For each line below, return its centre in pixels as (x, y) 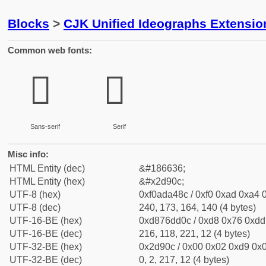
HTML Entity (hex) (47, 181)
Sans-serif (45, 126)
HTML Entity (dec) (47, 168)
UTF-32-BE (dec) (46, 260)
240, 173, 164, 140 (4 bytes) (197, 208)
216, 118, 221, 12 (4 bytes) (194, 234)
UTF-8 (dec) (35, 208)
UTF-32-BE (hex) (46, 247)
